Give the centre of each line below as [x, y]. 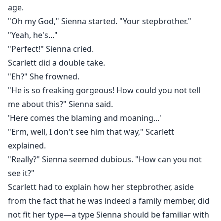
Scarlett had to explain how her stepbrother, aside [101, 187]
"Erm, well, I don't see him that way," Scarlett [91, 132]
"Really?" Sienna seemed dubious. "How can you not [105, 160]
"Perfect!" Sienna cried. [51, 49]
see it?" [21, 173]
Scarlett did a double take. [56, 63]
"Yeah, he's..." [33, 35]
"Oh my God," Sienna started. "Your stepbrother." [100, 21]
